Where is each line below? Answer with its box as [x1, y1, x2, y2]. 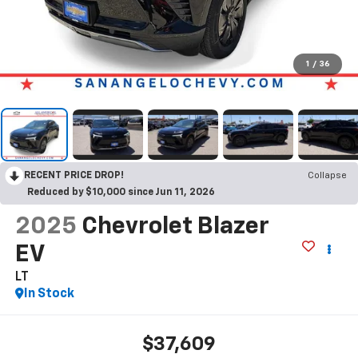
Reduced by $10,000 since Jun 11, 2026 [27, 188, 215, 198]
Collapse [308, 171, 347, 181]
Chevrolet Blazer [81, 215, 269, 240]
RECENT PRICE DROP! [24, 171, 124, 181]
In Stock [23, 288, 74, 301]
